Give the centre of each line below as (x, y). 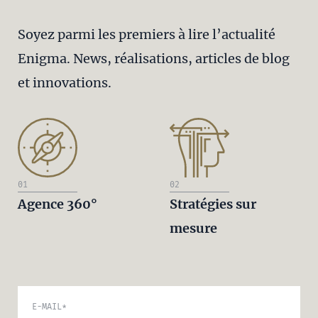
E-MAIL (47, 307)
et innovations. (65, 83)
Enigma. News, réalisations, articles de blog (154, 59)
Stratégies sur (213, 204)
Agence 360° (57, 204)
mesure (193, 228)
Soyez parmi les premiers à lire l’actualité (147, 34)
